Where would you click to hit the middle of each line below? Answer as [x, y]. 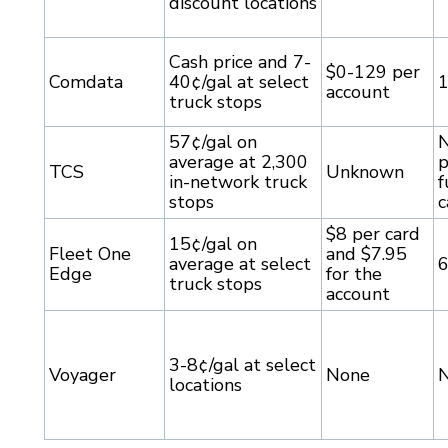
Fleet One [90, 254]
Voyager [82, 375]
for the [354, 274]
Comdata [86, 82]
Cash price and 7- [240, 62]
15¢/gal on [213, 244]
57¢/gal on [213, 142]
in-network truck [238, 182]
